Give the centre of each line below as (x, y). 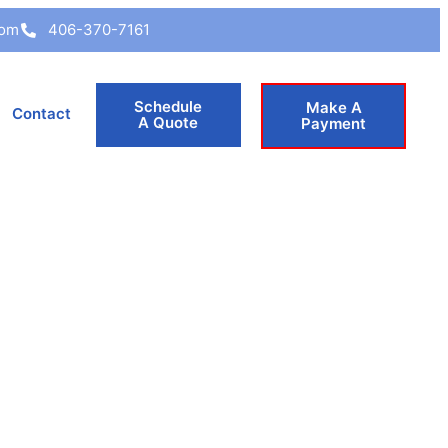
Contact (41, 113)
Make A (333, 107)
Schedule (168, 106)
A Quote (168, 122)
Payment (334, 123)
